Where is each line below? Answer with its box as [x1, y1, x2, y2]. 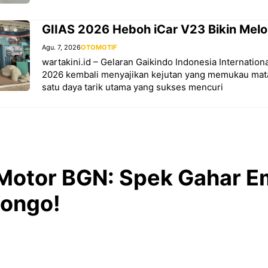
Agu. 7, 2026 [42, 43, 81, 52]
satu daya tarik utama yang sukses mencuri [42, 81, 223, 93]
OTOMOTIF [81, 43, 117, 52]
